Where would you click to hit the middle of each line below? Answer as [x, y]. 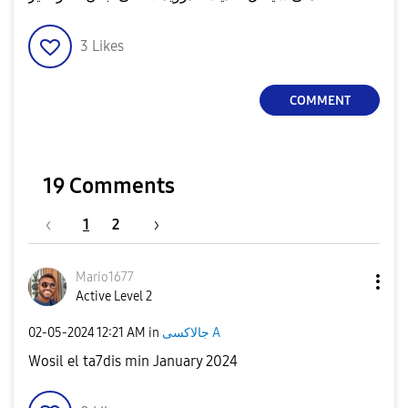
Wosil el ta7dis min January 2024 [133, 361]
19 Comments [109, 186]
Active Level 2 [114, 296]
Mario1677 [105, 277]
